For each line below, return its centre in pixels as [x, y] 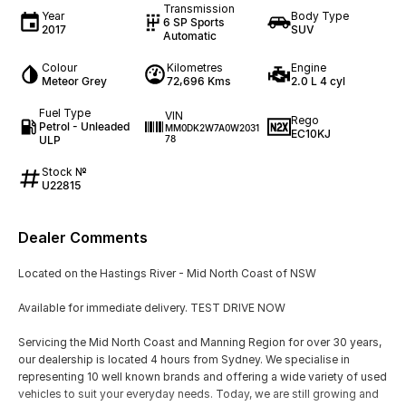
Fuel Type [64, 113]
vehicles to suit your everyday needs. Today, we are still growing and [198, 394]
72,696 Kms [198, 81]
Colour [59, 68]
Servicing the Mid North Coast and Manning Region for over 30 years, [200, 342]
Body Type [320, 15]
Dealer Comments [83, 237]
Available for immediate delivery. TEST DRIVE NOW [152, 308]
